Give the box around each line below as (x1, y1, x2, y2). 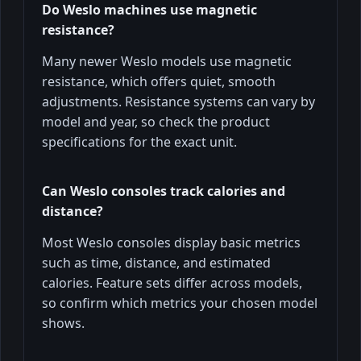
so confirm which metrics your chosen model (42, 293, 317, 312)
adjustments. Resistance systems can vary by (42, 92, 315, 110)
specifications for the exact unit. (42, 132, 237, 151)
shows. (42, 313, 85, 332)
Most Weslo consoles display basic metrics (42, 233, 301, 251)
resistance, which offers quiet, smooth (42, 72, 276, 90)
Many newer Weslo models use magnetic (42, 52, 292, 70)
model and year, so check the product (42, 112, 270, 131)
